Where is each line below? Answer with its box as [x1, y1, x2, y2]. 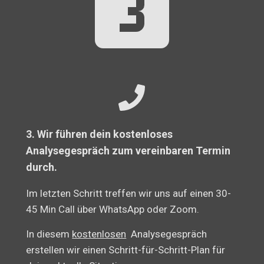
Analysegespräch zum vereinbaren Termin [26, 144, 231, 157]
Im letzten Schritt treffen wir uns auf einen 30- [26, 187, 232, 200]
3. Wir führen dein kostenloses [26, 128, 173, 141]
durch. [26, 161, 58, 174]
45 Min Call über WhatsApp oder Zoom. [26, 203, 200, 216]
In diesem [26, 228, 72, 240]
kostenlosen [72, 228, 127, 240]
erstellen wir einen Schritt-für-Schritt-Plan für [26, 244, 226, 256]
